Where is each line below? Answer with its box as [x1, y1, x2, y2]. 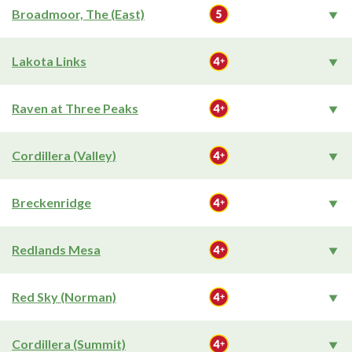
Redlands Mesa [12, 242, 101, 257]
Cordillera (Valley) [12, 148, 116, 163]
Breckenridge [12, 195, 91, 210]
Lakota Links [12, 53, 86, 68]
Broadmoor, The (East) [12, 6, 145, 21]
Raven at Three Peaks [12, 101, 138, 115]
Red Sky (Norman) [12, 289, 116, 304]
